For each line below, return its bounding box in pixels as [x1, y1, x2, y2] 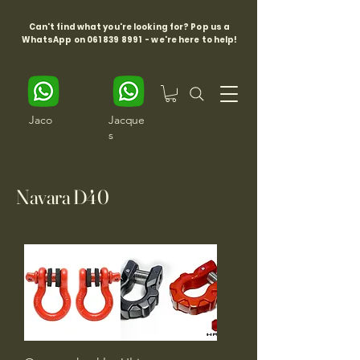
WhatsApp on [21, 34, 87, 46]
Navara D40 [16, 184, 108, 209]
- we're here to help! [141, 34, 238, 46]
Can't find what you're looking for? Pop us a [28, 21, 231, 33]
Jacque [108, 112, 145, 127]
